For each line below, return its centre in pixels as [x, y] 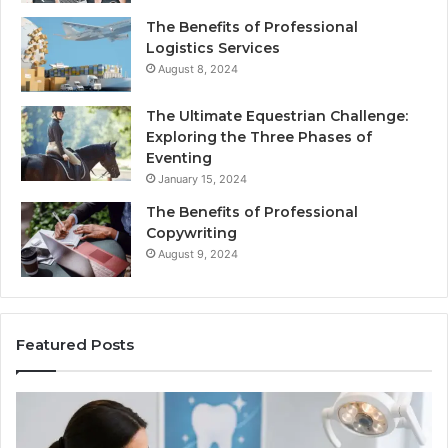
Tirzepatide [226, 401]
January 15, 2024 [202, 179]
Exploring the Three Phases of [259, 137]
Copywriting [191, 233]
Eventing [179, 158]
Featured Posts [75, 345]
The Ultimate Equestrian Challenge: [277, 116]
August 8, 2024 [198, 69]
